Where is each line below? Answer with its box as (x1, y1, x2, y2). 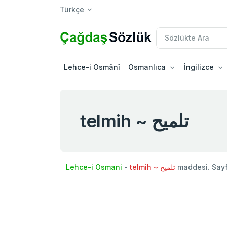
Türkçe (60, 5, 84, 14)
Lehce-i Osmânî (64, 62, 120, 71)
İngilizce (184, 62, 214, 71)
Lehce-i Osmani (66, 162, 122, 171)
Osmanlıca (128, 62, 166, 71)
